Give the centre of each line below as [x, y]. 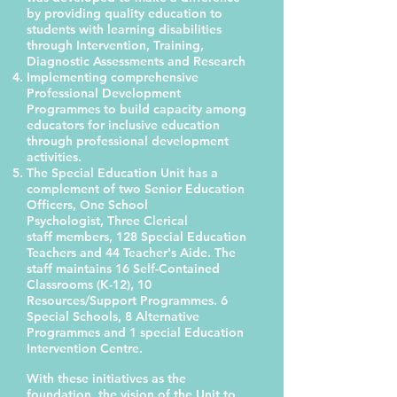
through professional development [128, 141]
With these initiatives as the [106, 378]
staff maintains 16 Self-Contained [125, 269]
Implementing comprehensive [113, 77]
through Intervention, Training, [115, 45]
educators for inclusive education [123, 125]
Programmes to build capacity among [136, 109]
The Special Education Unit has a [122, 173]
